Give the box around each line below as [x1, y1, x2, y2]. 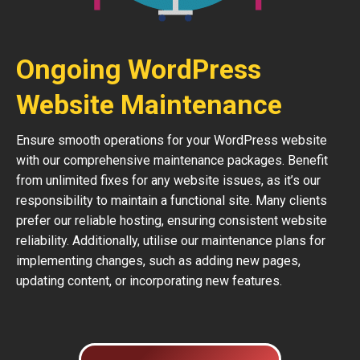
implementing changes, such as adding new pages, [16, 253, 301, 268]
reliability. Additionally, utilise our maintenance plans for [16, 233, 325, 248]
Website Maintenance [16, 88, 282, 121]
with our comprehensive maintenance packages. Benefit [16, 153, 328, 168]
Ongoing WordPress [16, 53, 261, 85]
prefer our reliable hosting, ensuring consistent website [16, 213, 327, 228]
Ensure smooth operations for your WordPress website [16, 133, 327, 148]
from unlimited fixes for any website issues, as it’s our [16, 173, 321, 188]
